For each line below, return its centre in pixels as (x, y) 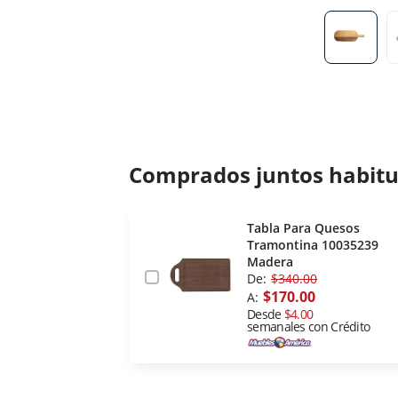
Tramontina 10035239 (313, 245)
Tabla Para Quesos (303, 228)
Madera (270, 262)
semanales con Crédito (309, 327)
